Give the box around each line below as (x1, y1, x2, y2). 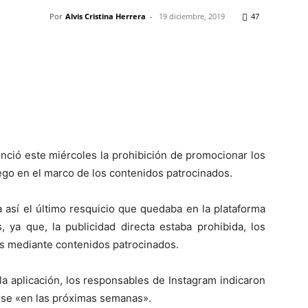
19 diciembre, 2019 (158, 11, 225, 21)
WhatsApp (120, 42, 159, 52)
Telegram (210, 42, 245, 52)
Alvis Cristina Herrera (65, 11, 146, 21)
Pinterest (32, 42, 67, 52)
